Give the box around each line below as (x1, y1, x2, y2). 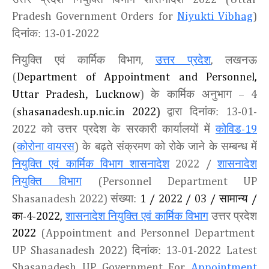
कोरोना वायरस (17, 140, 75, 153)
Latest (226, 245, 258, 257)
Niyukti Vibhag (177, 11, 253, 23)
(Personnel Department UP (98, 176, 257, 188)
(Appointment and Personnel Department (41, 228, 255, 240)
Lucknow (95, 89, 141, 101)
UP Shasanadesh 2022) (12, 245, 132, 257)
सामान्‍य (216, 192, 252, 205)
